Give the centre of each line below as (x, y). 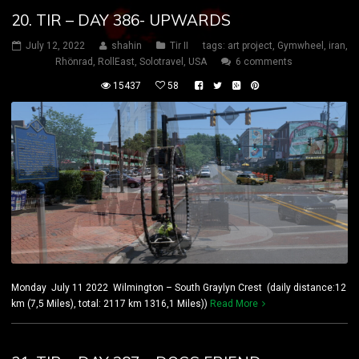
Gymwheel (300, 46)
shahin (126, 46)
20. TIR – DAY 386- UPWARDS (121, 20)
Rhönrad (74, 62)
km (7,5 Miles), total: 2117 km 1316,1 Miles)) (111, 304)
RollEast (116, 62)
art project (250, 46)
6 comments (264, 62)
